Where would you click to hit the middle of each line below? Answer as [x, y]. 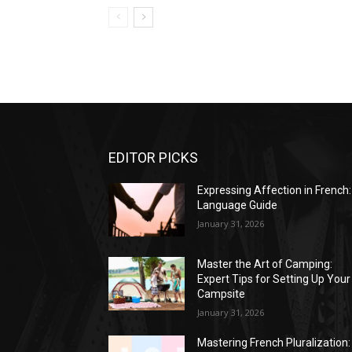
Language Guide [238, 205]
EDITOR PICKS [153, 157]
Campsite [222, 293]
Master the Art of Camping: [265, 264]
